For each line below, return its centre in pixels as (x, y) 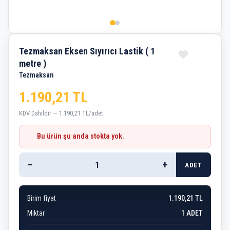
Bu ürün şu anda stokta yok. (81, 137)
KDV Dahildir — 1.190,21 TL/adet (61, 113)
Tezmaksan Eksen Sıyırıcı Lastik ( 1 (87, 51)
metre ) (33, 64)
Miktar (36, 213)
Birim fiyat (42, 198)
